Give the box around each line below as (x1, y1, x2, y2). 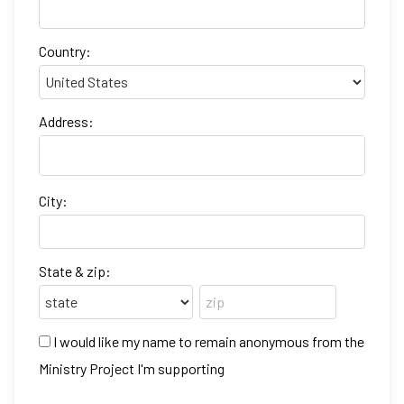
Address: (39, 112, 94, 130)
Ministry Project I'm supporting (39, 360, 225, 378)
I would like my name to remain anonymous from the (53, 333, 364, 351)
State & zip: (39, 262, 111, 280)
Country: (39, 41, 91, 60)
